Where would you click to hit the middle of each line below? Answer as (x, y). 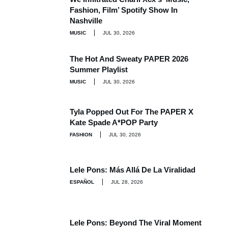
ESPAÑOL (82, 182)
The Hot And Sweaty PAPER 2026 (129, 59)
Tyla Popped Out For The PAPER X (132, 111)
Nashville (86, 21)
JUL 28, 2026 (127, 182)
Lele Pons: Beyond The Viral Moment (136, 223)
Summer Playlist (99, 69)
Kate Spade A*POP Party (114, 122)
